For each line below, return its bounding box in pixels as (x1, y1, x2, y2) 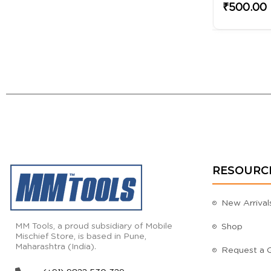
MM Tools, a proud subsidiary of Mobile (15, 221, 172, 230)
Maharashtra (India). (15, 242, 96, 251)
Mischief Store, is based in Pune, (15, 232, 146, 241)
